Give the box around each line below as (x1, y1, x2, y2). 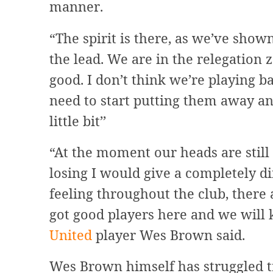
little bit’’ (49, 112, 106, 130)
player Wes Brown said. (95, 225, 245, 244)
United (49, 225, 96, 244)
